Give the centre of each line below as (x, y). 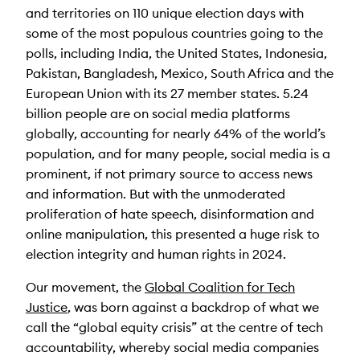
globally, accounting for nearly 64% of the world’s (176, 133)
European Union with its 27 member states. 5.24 (167, 93)
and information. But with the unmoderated (155, 193)
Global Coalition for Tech (220, 286)
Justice (47, 307)
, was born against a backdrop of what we (193, 307)
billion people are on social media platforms (158, 113)
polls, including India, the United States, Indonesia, (176, 53)
